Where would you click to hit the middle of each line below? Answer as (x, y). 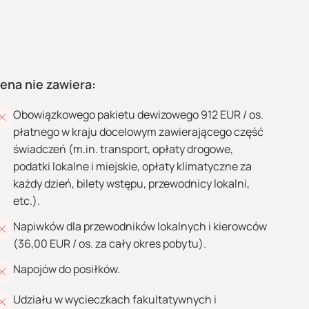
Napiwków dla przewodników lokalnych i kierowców (140, 226)
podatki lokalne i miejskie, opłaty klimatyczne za (132, 166)
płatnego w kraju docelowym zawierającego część (138, 132)
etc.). (27, 201)
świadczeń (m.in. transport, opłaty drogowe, (123, 149)
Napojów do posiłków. (67, 269)
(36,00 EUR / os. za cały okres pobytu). (110, 243)
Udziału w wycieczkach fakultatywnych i (115, 299)
